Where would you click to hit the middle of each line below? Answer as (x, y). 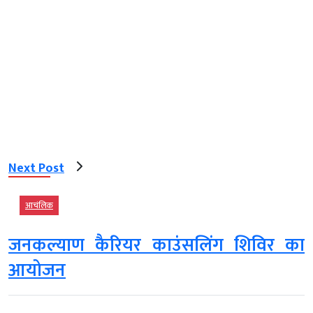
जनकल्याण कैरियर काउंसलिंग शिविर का (156, 246)
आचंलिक (39, 206)
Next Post (36, 168)
